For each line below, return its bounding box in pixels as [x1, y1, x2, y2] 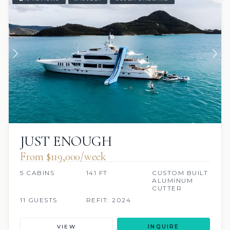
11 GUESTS [20, 196, 57, 204]
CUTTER [152, 184, 182, 192]
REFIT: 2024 [86, 196, 131, 204]
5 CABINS [20, 168, 54, 177]
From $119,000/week [20, 149, 107, 163]
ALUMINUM [152, 176, 194, 184]
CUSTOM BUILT [152, 168, 208, 177]
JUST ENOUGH [20, 132, 112, 150]
